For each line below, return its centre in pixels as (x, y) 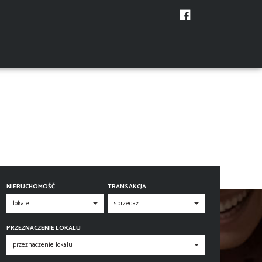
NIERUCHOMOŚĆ (31, 187)
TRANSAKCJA (127, 187)
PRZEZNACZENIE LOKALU (44, 228)
